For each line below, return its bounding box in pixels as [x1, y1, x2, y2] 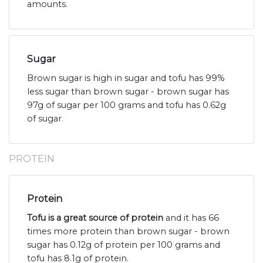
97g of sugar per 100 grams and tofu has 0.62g [27, 99, 226, 110]
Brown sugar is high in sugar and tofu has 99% [27, 72, 225, 83]
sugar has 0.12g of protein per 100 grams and [27, 239, 220, 250]
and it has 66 [163, 212, 219, 223]
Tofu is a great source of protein [27, 212, 163, 223]
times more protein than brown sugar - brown [27, 225, 230, 237]
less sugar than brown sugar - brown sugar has [27, 86, 229, 97]
